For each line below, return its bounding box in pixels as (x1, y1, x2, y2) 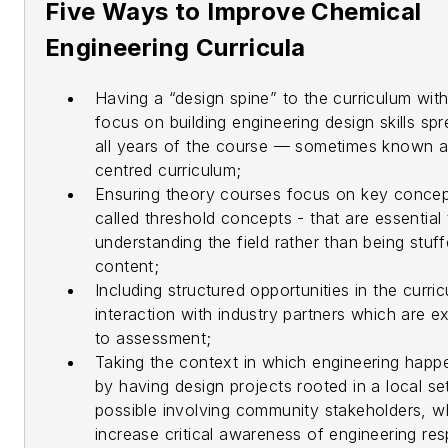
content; (95, 256, 160, 277)
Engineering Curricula (45, 33, 306, 63)
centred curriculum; (95, 160, 242, 181)
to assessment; (95, 328, 212, 349)
